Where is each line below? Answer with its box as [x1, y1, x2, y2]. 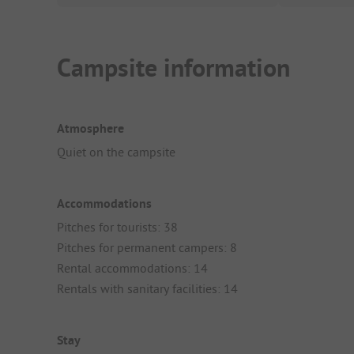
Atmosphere [57, 119, 124, 137]
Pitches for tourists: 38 [57, 219, 178, 235]
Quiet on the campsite [57, 143, 175, 160]
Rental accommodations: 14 [57, 260, 208, 277]
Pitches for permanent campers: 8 [57, 239, 237, 256]
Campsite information [57, 51, 290, 85]
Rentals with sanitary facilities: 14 [57, 281, 238, 297]
